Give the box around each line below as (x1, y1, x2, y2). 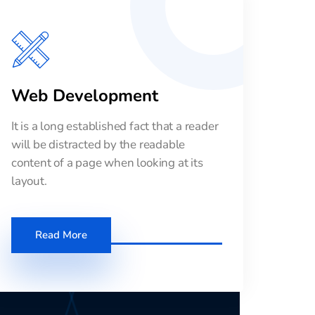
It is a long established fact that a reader (11, 117, 219, 134)
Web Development (11, 84, 158, 107)
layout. (11, 172, 47, 189)
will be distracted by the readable (11, 136, 186, 153)
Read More (35, 227, 87, 242)
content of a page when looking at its (11, 154, 203, 171)
